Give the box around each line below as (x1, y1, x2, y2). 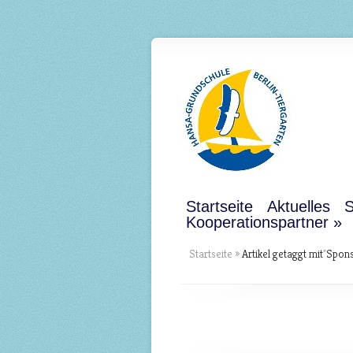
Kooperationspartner (186, 214, 329, 231)
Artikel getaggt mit (240, 247, 323, 261)
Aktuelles (267, 198, 330, 215)
